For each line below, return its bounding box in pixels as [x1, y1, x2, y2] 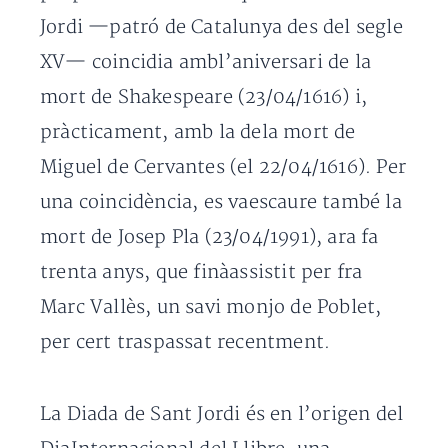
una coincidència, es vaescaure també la [40, 191, 402, 214]
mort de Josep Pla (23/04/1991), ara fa [40, 226, 379, 249]
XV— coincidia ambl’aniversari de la [40, 51, 372, 74]
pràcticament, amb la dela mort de [40, 121, 356, 144]
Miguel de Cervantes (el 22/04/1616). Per [40, 156, 407, 179]
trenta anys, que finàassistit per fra [40, 261, 363, 284]
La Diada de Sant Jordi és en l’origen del [40, 403, 404, 426]
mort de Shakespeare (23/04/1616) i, [40, 86, 368, 109]
